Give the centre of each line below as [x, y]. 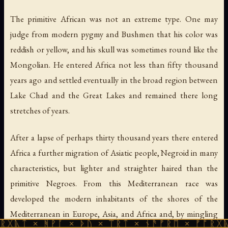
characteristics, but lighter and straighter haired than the [114, 168]
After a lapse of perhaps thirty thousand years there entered [114, 138]
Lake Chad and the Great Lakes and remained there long [114, 95]
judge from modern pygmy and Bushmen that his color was [114, 34]
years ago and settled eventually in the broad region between [114, 80]
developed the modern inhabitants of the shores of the [114, 199]
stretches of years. [40, 110]
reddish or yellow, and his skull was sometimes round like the [114, 49]
